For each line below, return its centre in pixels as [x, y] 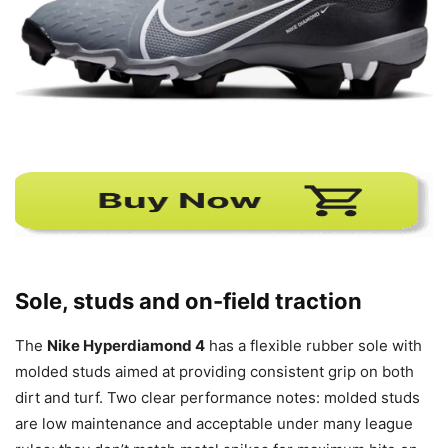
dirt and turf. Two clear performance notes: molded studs [217, 397]
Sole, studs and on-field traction [188, 300]
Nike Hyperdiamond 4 [126, 345]
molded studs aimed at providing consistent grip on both [214, 371]
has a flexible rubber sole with [313, 345]
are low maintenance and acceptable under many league [214, 423]
